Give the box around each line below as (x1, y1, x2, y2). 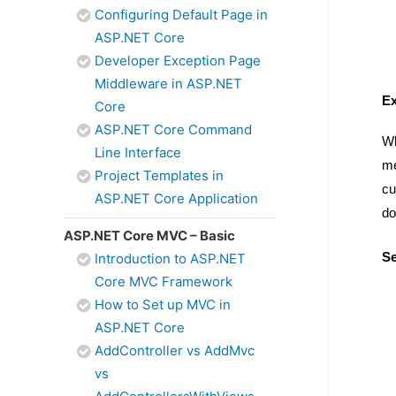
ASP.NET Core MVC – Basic (64, 227, 235, 244)
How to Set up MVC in (95, 296, 231, 313)
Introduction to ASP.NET (95, 250, 246, 267)
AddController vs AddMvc (95, 342, 255, 359)
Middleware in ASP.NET (95, 75, 242, 92)
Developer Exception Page (95, 52, 261, 69)
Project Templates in (95, 167, 224, 184)
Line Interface (95, 144, 181, 161)
